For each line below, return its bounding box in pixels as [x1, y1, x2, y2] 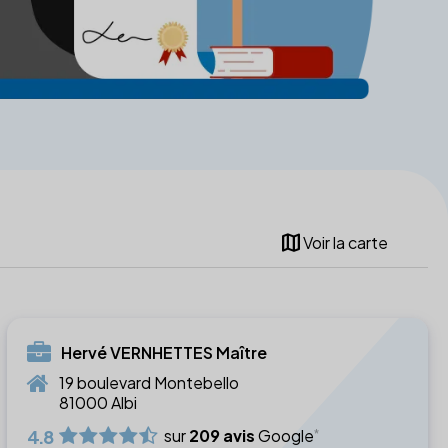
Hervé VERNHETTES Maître [60, 341, 267, 363]
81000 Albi [58, 391, 137, 413]
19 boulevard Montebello [58, 371, 239, 393]
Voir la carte [303, 232, 388, 254]
